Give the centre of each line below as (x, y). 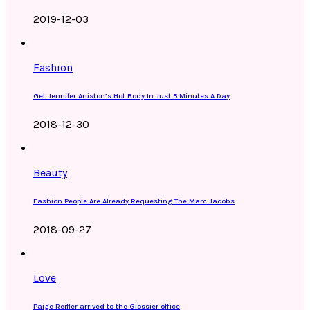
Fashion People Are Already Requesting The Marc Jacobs (134, 201)
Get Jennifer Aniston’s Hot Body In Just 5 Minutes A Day (131, 95)
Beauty (50, 172)
